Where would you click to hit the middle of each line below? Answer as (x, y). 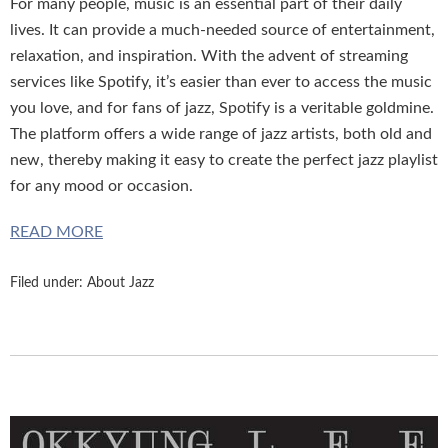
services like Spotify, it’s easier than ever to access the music (221, 81)
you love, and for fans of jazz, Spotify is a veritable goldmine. (222, 107)
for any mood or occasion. (101, 185)
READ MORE (56, 231)
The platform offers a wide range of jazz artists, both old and (221, 133)
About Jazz (120, 282)
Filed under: (48, 282)
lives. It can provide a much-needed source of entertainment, (222, 29)
